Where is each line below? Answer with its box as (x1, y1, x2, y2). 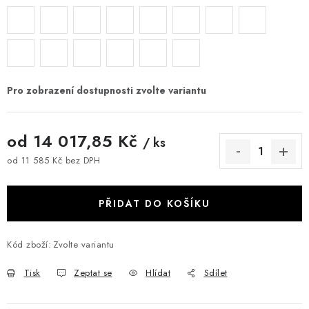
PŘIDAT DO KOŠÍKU (99, 197, 210, 210)
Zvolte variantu (53, 238, 114, 251)
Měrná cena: (6, 166, 60, 180)
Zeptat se (74, 266, 112, 279)
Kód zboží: (7, 238, 51, 251)
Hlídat (146, 266, 170, 279)
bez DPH (62, 153, 100, 167)
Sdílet (203, 266, 228, 279)
